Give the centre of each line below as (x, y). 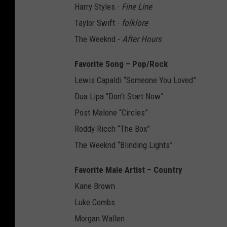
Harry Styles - (98, 7)
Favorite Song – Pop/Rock (121, 64)
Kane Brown (95, 186)
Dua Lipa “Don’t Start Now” (119, 97)
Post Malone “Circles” (111, 113)
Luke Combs (95, 202)
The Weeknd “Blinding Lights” (124, 145)
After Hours (142, 39)
